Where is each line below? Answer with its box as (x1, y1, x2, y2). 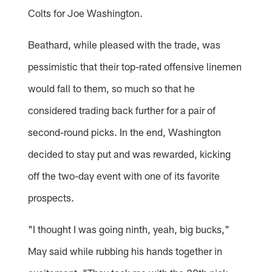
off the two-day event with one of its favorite (28, 169, 220, 182)
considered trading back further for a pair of (28, 103, 216, 116)
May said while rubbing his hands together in (28, 244, 223, 257)
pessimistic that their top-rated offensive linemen (28, 59, 242, 72)
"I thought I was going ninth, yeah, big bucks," (28, 222, 230, 235)
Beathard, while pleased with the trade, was (28, 38, 221, 50)
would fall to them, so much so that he (28, 81, 195, 94)
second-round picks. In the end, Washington (28, 125, 222, 138)
